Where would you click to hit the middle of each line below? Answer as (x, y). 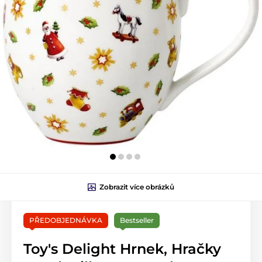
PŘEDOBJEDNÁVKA (66, 220)
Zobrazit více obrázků (137, 187)
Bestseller (137, 220)
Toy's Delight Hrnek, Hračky (122, 249)
